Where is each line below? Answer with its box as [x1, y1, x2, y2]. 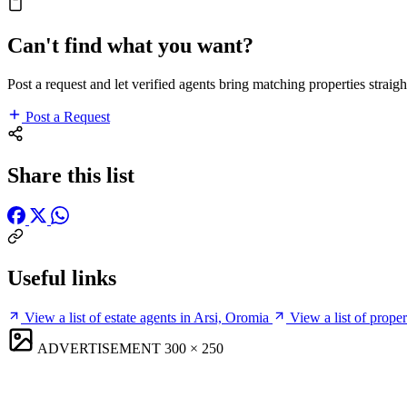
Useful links [7, 265, 116, 290]
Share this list [7, 163, 134, 187]
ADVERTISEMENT [37, 340, 161, 356]
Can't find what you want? [7, 34, 253, 58]
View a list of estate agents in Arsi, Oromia [25, 309, 269, 325]
